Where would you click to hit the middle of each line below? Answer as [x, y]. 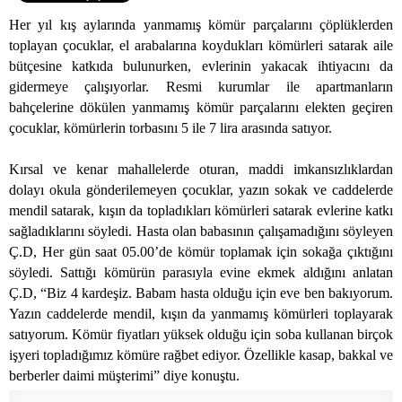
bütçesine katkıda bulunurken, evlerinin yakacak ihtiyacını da [201, 66]
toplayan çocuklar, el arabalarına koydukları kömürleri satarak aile [201, 46]
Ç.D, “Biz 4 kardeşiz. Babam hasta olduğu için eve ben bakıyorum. [201, 293]
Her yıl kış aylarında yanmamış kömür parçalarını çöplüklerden [201, 25]
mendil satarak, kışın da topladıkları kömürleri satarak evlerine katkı [201, 211]
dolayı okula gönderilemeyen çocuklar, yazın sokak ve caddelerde [201, 190]
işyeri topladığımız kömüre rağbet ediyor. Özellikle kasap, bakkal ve [201, 355]
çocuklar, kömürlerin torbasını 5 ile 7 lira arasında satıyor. [170, 128]
